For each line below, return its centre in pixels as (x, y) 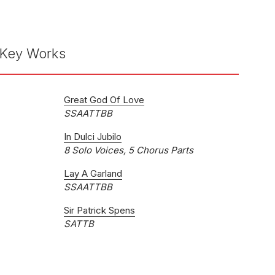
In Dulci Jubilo (93, 137)
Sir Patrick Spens (99, 210)
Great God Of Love (104, 100)
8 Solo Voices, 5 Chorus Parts (129, 150)
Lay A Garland (93, 173)
